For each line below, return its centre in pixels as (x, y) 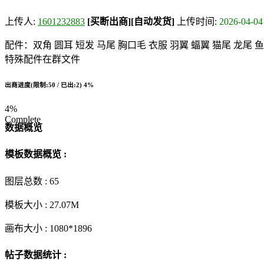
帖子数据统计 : (36, 255)
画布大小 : (27, 228)
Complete (23, 119)
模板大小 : (27, 204)
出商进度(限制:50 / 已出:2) (44, 85)
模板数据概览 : (36, 154)
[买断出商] (109, 21)
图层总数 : (27, 181)
